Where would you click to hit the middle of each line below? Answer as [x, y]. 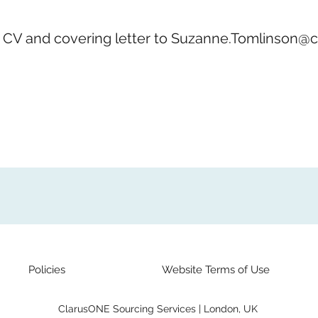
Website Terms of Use [216, 270]
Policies [47, 270]
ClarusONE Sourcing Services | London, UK [158, 309]
